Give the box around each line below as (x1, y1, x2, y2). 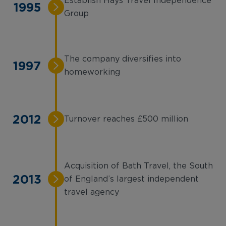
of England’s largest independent (64, 175, 199, 183)
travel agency (64, 188, 119, 196)
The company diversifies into (64, 55, 181, 63)
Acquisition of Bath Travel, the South (64, 162, 213, 170)
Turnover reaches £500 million (64, 115, 188, 123)
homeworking (64, 68, 120, 76)
